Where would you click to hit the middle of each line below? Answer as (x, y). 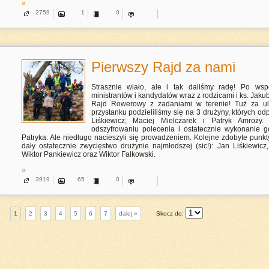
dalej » (128, 213)
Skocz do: (171, 213)
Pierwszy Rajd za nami (163, 67)
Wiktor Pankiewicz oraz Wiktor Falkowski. (89, 154)
